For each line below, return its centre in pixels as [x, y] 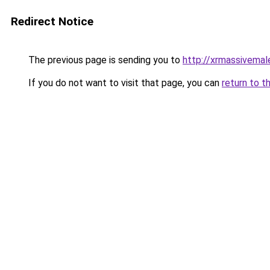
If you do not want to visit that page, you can [124, 83]
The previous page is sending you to [104, 60]
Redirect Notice [52, 21]
